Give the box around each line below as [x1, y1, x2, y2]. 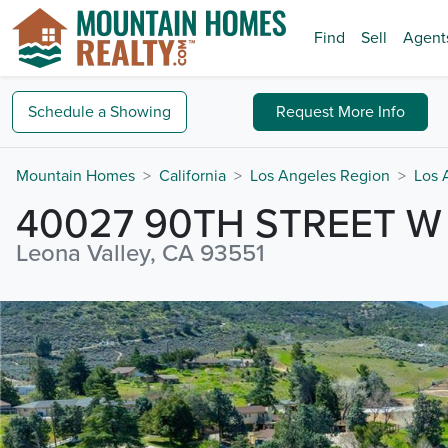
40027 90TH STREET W [16, 200, 442, 248]
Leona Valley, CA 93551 [16, 239, 265, 268]
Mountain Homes [16, 166, 135, 186]
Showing [110, 101, 171, 122]
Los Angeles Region [250, 166, 390, 186]
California [159, 166, 226, 186]
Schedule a [28, 101, 106, 122]
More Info [338, 101, 406, 122]
